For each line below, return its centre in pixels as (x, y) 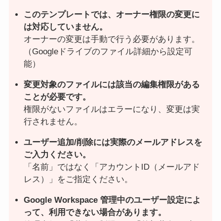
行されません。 (53, 121)
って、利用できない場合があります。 (95, 212)
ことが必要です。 (57, 97)
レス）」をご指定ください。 (78, 179)
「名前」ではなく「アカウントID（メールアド (111, 167)
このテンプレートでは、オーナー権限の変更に (111, 14)
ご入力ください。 (57, 154)
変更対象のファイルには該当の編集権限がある (111, 84)
